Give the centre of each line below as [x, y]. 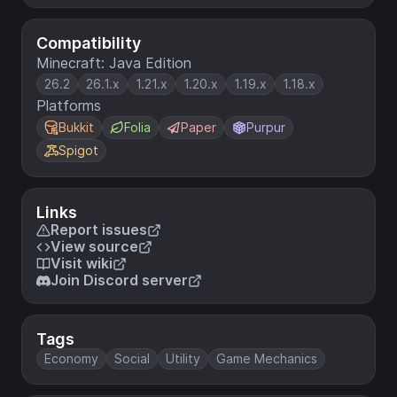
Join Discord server [119, 280]
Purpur [266, 128]
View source [94, 247]
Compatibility [89, 43]
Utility [183, 359]
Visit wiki [82, 264]
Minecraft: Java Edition [114, 63]
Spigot [78, 151]
